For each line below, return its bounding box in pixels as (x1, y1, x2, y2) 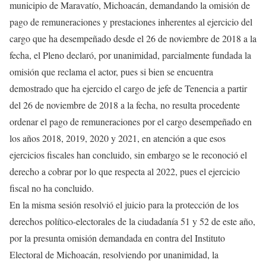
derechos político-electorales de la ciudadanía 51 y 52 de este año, (9, 215, 255, 228)
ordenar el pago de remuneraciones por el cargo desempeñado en (9, 115, 252, 128)
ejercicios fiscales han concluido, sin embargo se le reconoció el (9, 148, 247, 161)
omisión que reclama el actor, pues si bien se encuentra (9, 65, 213, 78)
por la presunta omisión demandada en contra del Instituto (9, 232, 225, 245)
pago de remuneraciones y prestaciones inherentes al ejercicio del (9, 15, 252, 28)
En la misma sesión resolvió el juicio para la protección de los (9, 198, 239, 211)
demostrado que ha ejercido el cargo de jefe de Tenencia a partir (9, 82, 247, 95)
